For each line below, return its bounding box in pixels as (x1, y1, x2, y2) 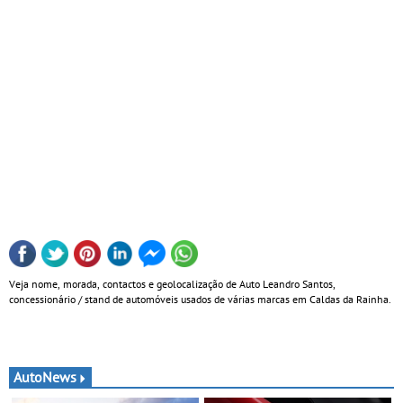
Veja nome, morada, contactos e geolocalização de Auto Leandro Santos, (9, 276, 336, 291)
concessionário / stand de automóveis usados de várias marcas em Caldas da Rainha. (9, 291, 391, 306)
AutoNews (13, 367, 76, 386)
